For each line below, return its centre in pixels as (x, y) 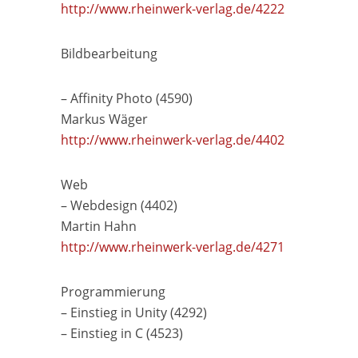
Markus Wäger (104, 119)
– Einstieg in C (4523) (121, 334)
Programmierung (113, 292)
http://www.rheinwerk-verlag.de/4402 (172, 140)
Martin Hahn (98, 227)
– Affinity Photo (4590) (126, 99)
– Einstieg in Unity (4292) (133, 313)
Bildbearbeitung (109, 54)
